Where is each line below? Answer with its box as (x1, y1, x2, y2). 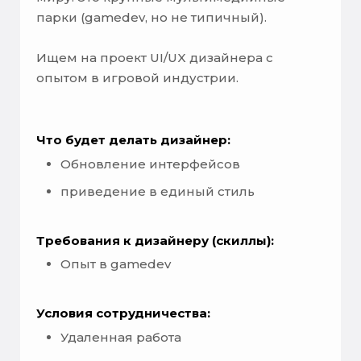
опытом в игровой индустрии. (36, 70, 239, 86)
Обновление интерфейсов (60, 156, 240, 172)
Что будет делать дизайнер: (36, 132, 230, 148)
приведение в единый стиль (60, 183, 255, 199)
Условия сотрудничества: (36, 305, 210, 322)
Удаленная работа (60, 329, 181, 345)
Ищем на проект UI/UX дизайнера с (36, 50, 273, 66)
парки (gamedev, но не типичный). (36, 10, 267, 26)
